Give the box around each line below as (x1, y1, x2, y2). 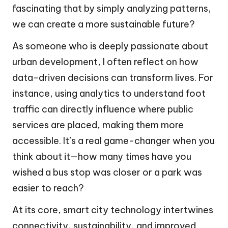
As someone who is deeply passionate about (12, 40, 208, 52)
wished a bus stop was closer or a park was (12, 166, 202, 179)
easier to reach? (12, 182, 84, 194)
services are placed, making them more (12, 119, 184, 131)
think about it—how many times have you (12, 151, 191, 163)
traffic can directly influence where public (12, 103, 193, 116)
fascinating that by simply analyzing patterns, (12, 3, 211, 15)
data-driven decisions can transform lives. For (12, 72, 213, 84)
